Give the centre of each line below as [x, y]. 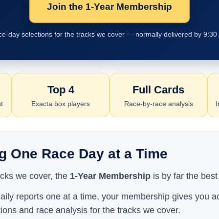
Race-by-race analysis [158, 104]
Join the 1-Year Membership [109, 7]
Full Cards [158, 90]
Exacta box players [61, 104]
